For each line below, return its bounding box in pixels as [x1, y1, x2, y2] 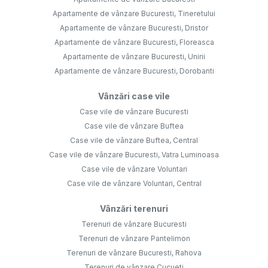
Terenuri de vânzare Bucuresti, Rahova [66, 248, 202, 258]
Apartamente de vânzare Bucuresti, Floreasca [54, 38, 214, 47]
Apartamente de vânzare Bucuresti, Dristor [60, 23, 208, 33]
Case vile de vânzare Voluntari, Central [66, 179, 202, 188]
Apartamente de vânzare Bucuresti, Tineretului [53, 9, 215, 19]
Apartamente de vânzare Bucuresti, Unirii [63, 52, 205, 62]
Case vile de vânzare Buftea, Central [70, 136, 198, 145]
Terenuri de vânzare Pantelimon [78, 234, 190, 243]
